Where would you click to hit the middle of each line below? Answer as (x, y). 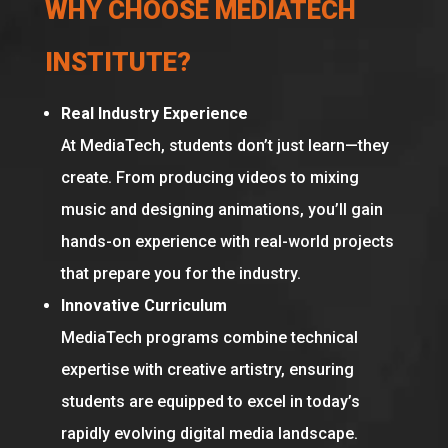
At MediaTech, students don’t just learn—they (224, 146)
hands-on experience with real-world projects (227, 242)
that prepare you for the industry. (180, 274)
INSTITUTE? (117, 62)
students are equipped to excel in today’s (210, 402)
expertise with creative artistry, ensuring (207, 370)
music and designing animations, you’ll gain (221, 210)
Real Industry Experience (154, 114)
